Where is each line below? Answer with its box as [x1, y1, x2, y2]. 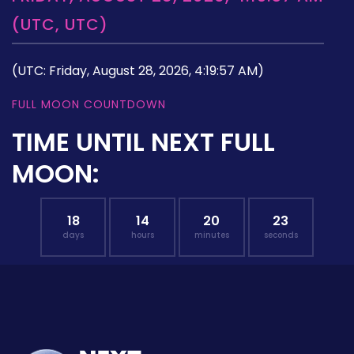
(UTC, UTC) [12, 13, 108, 36]
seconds [263, 228, 298, 241]
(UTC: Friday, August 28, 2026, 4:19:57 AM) [12, 61, 264, 80]
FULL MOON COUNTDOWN [12, 96, 166, 112]
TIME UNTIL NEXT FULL [12, 123, 275, 160]
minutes [194, 228, 229, 241]
